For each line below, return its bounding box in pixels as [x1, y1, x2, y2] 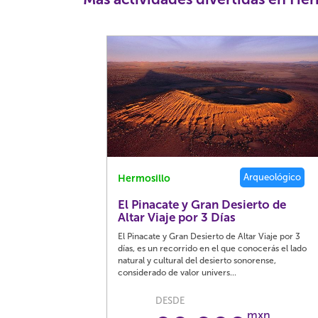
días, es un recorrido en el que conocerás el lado [118, 243, 307, 253]
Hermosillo [118, 172, 171, 185]
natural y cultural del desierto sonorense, [118, 256, 277, 265]
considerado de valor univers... [118, 268, 237, 278]
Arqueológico [243, 172, 302, 182]
